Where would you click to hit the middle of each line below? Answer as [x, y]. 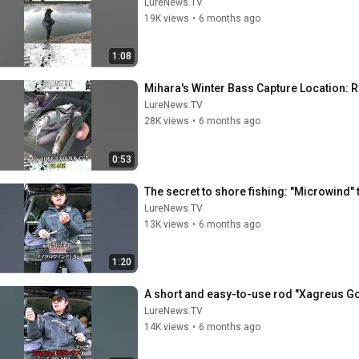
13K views [167, 224]
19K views [167, 18]
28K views [167, 121]
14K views [167, 327]
